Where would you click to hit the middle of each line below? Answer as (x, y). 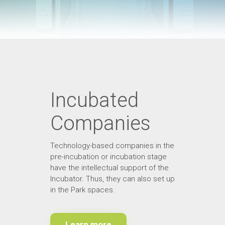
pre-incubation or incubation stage (108, 156)
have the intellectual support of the (109, 167)
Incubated (94, 100)
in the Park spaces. (82, 190)
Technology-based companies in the (112, 145)
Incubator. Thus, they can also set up (112, 179)
